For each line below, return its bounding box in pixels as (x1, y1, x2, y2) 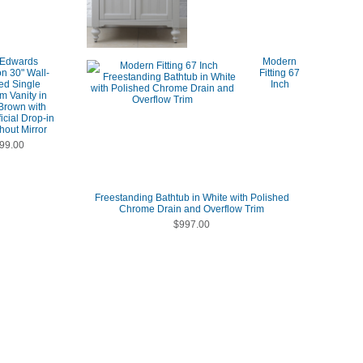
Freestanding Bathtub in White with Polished (94, 192, 289, 203)
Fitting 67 (259, 67, 301, 79)
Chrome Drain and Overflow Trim (119, 203, 264, 215)
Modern (263, 56, 297, 67)
